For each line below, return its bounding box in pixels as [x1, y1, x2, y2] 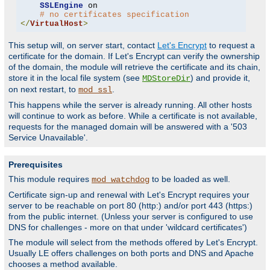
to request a [207, 40, 255, 51]
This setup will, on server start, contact [8, 40, 157, 51]
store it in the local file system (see [8, 73, 142, 83]
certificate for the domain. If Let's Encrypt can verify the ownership [8, 51, 260, 61]
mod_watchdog [92, 175, 149, 185]
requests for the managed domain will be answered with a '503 [8, 122, 247, 132]
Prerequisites [8, 160, 63, 170]
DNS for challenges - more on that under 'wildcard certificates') [8, 222, 247, 233]
